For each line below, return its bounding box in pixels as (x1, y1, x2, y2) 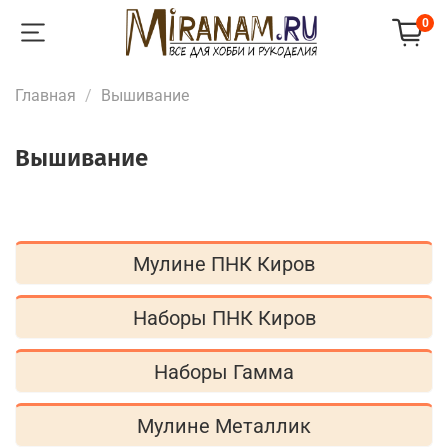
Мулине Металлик (137, 414, 311, 439)
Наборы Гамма (154, 360, 294, 385)
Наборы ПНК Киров (132, 306, 316, 331)
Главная (15, 85, 76, 105)
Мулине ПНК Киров (133, 252, 315, 277)
